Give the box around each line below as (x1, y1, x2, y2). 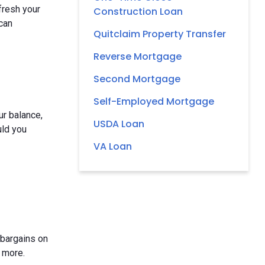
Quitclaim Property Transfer (93, 27, 226, 41)
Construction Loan (93, 4, 183, 18)
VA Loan (93, 139, 132, 153)
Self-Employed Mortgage (93, 94, 214, 108)
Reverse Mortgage (93, 49, 182, 63)
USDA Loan (93, 117, 144, 131)
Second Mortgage (93, 72, 180, 86)
